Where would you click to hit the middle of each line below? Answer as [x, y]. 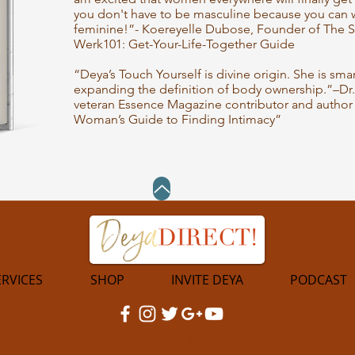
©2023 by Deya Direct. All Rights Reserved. [177, 342]
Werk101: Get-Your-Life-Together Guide [184, 44]
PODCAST [318, 280]
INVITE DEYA [207, 280]
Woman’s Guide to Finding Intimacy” [177, 119]
